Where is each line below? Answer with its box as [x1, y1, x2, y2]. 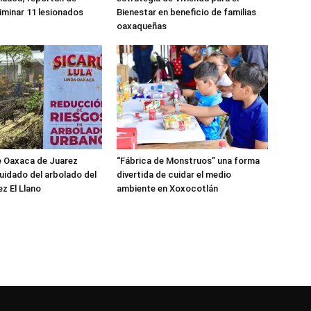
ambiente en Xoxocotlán [117, 183, 218, 194]
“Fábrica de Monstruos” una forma [117, 155, 260, 166]
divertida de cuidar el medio [117, 169, 231, 180]
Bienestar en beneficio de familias [117, 7, 256, 17]
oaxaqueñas [117, 21, 167, 31]
